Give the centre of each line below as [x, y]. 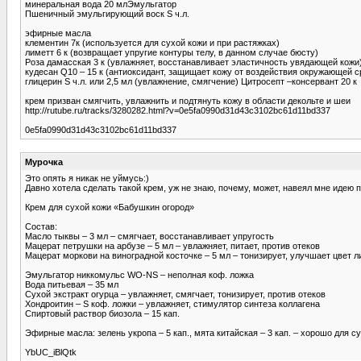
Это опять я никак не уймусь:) [87, 178]
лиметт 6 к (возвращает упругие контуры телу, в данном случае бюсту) [172, 52]
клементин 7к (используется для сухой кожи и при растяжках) [152, 42]
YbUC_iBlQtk [51, 352]
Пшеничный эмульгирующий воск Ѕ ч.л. [107, 13]
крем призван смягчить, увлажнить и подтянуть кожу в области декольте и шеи [188, 100]
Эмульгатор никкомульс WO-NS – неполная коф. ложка [139, 274]
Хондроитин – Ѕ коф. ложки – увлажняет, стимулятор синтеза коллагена [172, 303]
